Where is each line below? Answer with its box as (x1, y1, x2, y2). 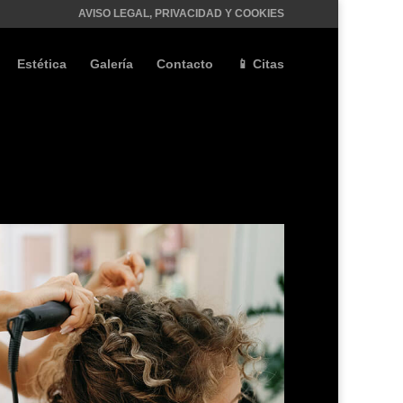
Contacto (157, 57, 213, 71)
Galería (90, 57, 133, 71)
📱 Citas (237, 57, 284, 71)
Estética (17, 57, 67, 71)
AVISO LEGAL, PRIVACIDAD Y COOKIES (78, 7, 284, 20)
